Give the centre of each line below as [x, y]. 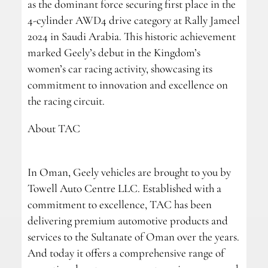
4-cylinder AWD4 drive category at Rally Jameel [133, 20]
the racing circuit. [66, 101]
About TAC [54, 129]
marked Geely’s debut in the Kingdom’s [114, 53]
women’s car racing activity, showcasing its [120, 69]
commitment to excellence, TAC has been [119, 205]
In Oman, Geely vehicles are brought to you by [129, 172]
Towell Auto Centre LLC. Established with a [124, 188]
